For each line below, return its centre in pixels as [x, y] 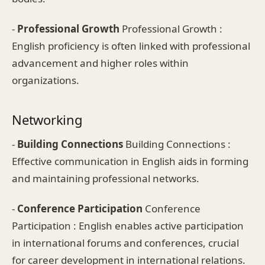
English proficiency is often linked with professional [131, 46]
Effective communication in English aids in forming [130, 161]
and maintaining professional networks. [106, 178]
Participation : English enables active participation [128, 225]
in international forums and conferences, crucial [125, 243]
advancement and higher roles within [100, 63]
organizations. [46, 80]
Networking [47, 119]
